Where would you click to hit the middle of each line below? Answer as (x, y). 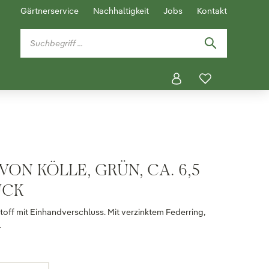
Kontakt (212, 11)
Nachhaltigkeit (121, 11)
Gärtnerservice (50, 11)
